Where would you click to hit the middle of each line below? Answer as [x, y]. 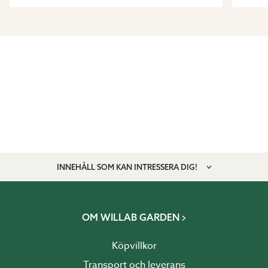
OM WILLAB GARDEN [130, 217]
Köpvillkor [134, 246]
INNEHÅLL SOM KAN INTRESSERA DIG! [127, 167]
